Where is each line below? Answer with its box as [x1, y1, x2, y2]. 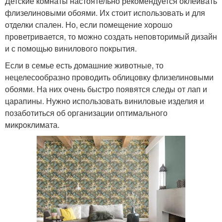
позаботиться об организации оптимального [5, 107, 167, 118]
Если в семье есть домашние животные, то [5, 59, 164, 71]
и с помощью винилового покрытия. [5, 42, 137, 54]
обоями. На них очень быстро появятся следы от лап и [5, 83, 207, 95]
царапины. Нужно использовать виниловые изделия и [5, 95, 204, 107]
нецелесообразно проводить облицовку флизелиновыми [5, 71, 214, 83]
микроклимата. [5, 118, 59, 130]
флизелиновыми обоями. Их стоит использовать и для [5, 6, 205, 18]
